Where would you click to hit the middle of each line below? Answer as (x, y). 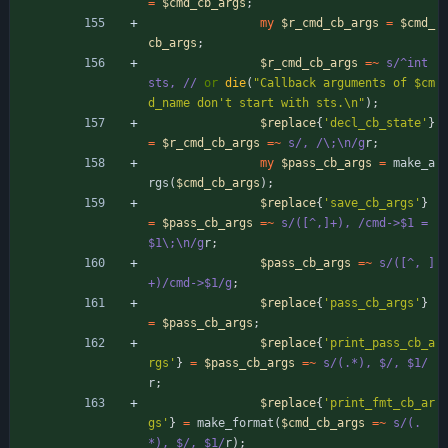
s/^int (407, 62)
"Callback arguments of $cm (344, 82)
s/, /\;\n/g (326, 142)
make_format (235, 422)
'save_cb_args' (372, 202)
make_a (414, 162)
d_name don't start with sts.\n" (256, 102)
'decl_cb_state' (375, 122)
